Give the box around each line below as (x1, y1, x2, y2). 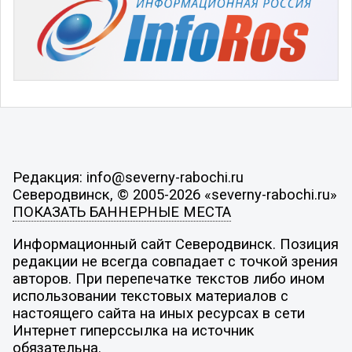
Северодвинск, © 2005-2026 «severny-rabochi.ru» (12, 185, 337, 203)
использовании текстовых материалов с (12, 288, 288, 306)
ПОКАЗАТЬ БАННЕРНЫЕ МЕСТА (12, 203, 231, 221)
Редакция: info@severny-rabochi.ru (12, 168, 244, 186)
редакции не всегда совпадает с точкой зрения (12, 253, 338, 271)
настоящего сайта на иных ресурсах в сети (12, 305, 305, 323)
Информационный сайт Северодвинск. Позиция (12, 236, 339, 254)
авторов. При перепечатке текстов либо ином (12, 270, 324, 288)
